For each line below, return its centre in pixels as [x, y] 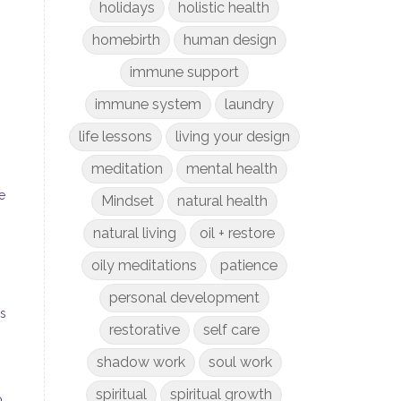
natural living [135, 233]
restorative [144, 330]
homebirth [126, 40]
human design [230, 40]
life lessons [115, 137]
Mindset [127, 201]
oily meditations [144, 265]
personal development [184, 298]
